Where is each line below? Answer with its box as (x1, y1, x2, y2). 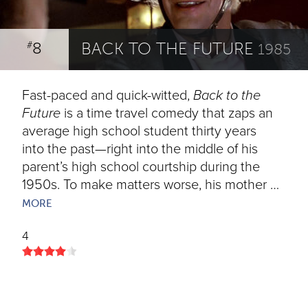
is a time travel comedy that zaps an (60, 105, 273, 122)
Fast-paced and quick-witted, (22, 87, 193, 104)
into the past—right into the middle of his (22, 141, 258, 157)
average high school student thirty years (22, 123, 256, 140)
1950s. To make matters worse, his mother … (22, 177, 279, 193)
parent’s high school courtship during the (22, 159, 260, 175)
